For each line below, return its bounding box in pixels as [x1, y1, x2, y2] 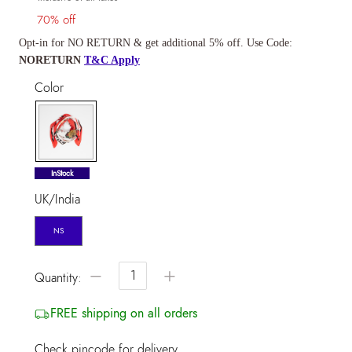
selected [61, 163, 104, 181]
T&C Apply [84, 53, 140, 66]
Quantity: [35, 268, 82, 287]
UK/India [35, 189, 80, 208]
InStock [51, 167, 73, 179]
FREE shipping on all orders [50, 303, 197, 322]
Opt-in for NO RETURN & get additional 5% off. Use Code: [19, 36, 292, 49]
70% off [37, 10, 75, 28]
